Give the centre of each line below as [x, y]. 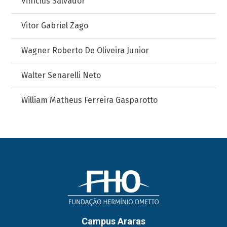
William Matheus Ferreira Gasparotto [90, 100]
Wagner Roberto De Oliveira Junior [85, 50]
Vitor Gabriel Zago [55, 26]
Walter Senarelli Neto [61, 75]
